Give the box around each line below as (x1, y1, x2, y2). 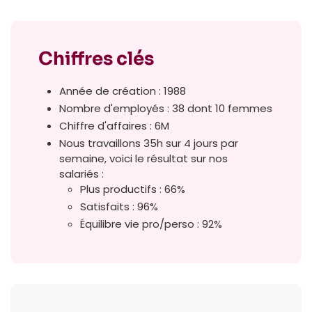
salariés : (59, 166, 104, 181)
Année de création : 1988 (59, 83, 186, 98)
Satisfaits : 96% (80, 198, 158, 214)
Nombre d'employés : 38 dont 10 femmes (59, 100, 272, 116)
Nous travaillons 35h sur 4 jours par (59, 135, 238, 150)
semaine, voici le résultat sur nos (59, 150, 228, 166)
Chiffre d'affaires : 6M (59, 118, 169, 133)
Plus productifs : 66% (80, 181, 185, 196)
